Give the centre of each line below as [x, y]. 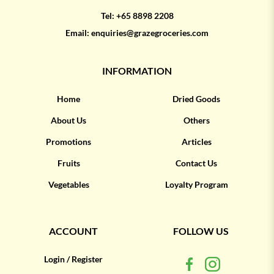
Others [196, 120]
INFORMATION [137, 71]
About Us [69, 120]
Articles [196, 142]
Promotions [69, 142]
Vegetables [68, 185]
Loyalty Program [196, 185]
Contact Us [197, 163]
